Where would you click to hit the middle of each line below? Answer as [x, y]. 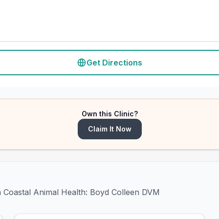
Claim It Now [109, 129]
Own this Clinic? [109, 114]
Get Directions [114, 63]
